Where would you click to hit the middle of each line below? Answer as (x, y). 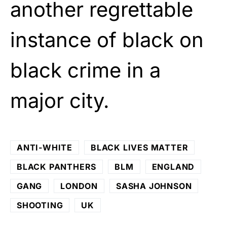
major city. (60, 100)
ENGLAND (173, 166)
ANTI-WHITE (45, 147)
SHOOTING (40, 205)
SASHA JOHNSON (154, 186)
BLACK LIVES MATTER (140, 147)
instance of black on (107, 40)
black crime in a (85, 70)
